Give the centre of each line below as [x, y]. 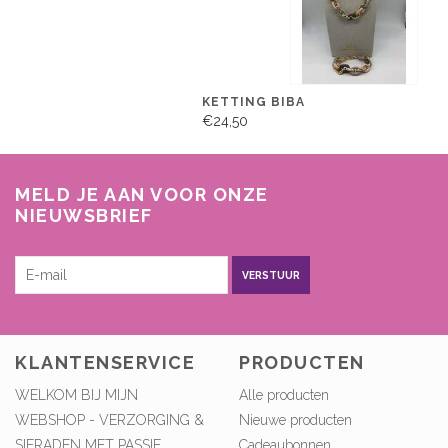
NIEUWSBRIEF [84, 216]
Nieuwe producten [295, 419]
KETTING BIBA [253, 102]
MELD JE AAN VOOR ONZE [142, 195]
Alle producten [284, 394]
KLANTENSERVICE [105, 362]
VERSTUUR [271, 274]
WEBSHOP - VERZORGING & [109, 419]
